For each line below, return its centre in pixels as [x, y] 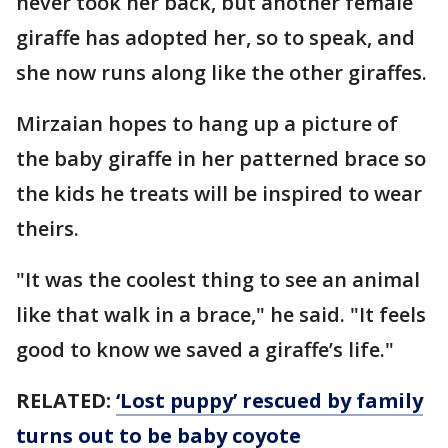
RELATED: [66, 400]
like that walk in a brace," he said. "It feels [221, 314]
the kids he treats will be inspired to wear [219, 193]
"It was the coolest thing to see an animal [218, 279]
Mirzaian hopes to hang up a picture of [207, 123]
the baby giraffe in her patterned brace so [221, 158]
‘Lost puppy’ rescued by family [269, 400]
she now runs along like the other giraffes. [221, 72]
